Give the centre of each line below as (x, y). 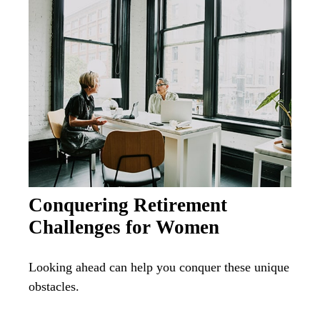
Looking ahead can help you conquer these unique (159, 267)
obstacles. (54, 286)
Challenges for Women (124, 227)
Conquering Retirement (128, 205)
